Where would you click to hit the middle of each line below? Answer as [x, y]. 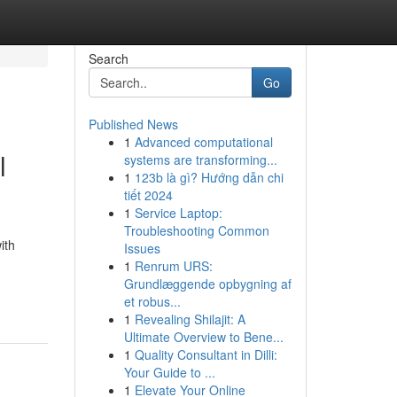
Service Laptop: [178, 213]
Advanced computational [203, 142]
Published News [133, 124]
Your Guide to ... [169, 372]
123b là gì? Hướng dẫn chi [209, 177]
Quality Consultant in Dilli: [206, 354]
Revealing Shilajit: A [190, 319]
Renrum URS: [173, 266]
